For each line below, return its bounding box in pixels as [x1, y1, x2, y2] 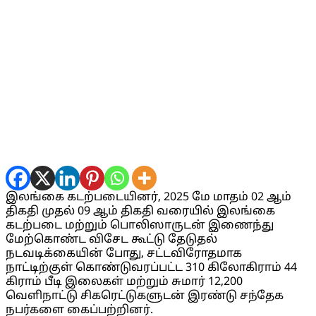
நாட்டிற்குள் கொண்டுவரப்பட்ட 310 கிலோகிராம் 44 [6, 261, 297, 275]
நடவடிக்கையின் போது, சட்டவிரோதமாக [6, 247, 242, 261]
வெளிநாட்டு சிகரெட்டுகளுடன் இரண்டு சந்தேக [6, 289, 284, 303]
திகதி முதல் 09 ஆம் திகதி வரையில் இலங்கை [6, 205, 275, 219]
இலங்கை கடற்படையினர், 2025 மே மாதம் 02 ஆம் [6, 190, 291, 205]
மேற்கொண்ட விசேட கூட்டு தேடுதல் [6, 233, 217, 247]
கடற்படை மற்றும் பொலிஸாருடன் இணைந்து [6, 219, 274, 233]
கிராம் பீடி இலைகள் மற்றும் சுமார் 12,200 [6, 275, 243, 289]
